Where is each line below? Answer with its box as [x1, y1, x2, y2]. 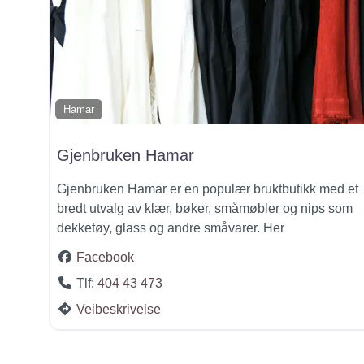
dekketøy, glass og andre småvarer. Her [57, 220, 284, 235]
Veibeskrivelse [76, 301, 161, 316]
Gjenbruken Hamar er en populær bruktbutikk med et [57, 181, 358, 196]
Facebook [76, 249, 134, 264]
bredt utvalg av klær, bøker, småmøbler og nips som [57, 201, 353, 215]
